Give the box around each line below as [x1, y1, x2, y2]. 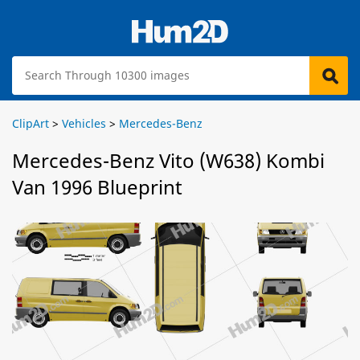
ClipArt [12, 116, 49, 131]
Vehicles [62, 116, 106, 131]
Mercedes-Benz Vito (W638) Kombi [12, 147, 325, 174]
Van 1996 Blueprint [12, 174, 182, 200]
